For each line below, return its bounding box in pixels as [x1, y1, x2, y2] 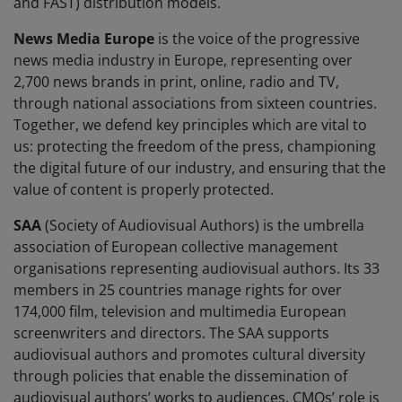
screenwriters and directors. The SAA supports [13, 323, 329, 344]
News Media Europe [13, 29, 154, 49]
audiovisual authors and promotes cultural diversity [13, 345, 365, 365]
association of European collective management [13, 237, 338, 258]
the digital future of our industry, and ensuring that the [13, 158, 386, 179]
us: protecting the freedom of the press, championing [13, 136, 376, 157]
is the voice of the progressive [154, 29, 360, 49]
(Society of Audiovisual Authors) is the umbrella [41, 215, 364, 236]
